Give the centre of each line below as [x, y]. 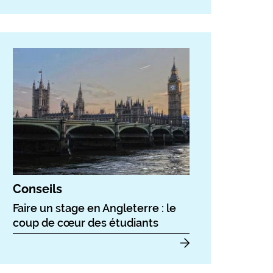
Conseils [37, 189]
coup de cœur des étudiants [86, 223]
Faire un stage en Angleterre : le [94, 208]
